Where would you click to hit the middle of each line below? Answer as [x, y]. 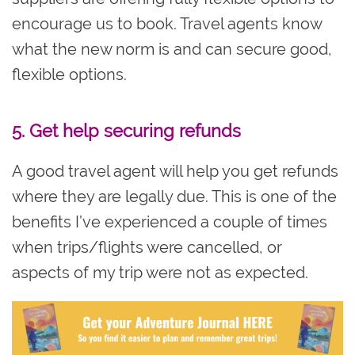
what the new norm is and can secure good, [172, 49]
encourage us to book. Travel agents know [167, 23]
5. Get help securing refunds [126, 130]
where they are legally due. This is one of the [174, 196]
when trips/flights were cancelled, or [147, 247]
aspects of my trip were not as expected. [162, 272]
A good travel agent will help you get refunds [175, 171]
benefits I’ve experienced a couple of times [170, 221]
